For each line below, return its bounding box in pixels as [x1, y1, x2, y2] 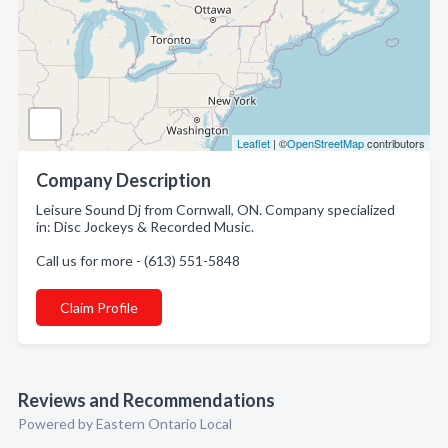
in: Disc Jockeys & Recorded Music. [36, 218, 254, 235]
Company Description [36, 169, 211, 191]
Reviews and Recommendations [18, 389, 275, 411]
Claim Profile [60, 299, 138, 316]
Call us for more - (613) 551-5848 [36, 252, 240, 269]
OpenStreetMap [287, 135, 364, 151]
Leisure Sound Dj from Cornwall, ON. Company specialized [36, 201, 395, 218]
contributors [364, 135, 425, 151]
